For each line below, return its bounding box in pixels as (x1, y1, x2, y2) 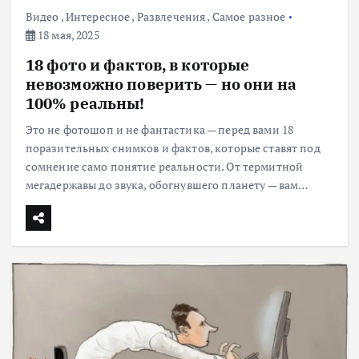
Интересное (65, 8, 131, 24)
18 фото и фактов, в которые (25, 54, 250, 75)
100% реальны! (25, 92, 145, 113)
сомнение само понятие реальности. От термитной (25, 158, 304, 174)
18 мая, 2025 (34, 26, 99, 42)
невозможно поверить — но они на (25, 73, 297, 94)
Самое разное (212, 8, 286, 24)
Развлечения (136, 8, 206, 24)
